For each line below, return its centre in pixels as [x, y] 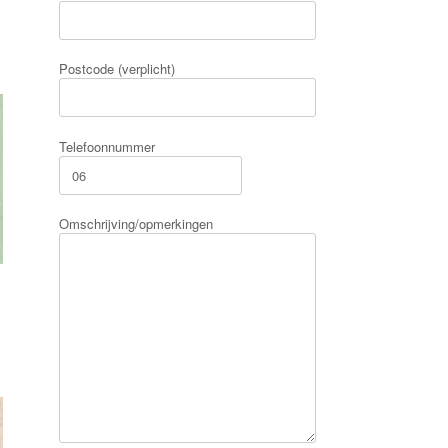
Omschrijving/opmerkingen [136, 224]
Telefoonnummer [107, 146]
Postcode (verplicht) [117, 69]
